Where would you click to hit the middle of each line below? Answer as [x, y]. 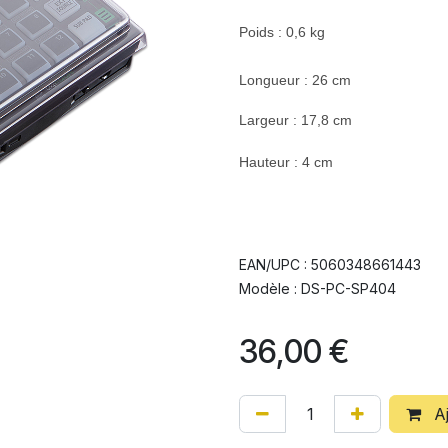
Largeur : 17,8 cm [295, 120]
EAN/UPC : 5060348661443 [330, 264]
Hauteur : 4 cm [286, 162]
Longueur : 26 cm [295, 80]
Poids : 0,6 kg [282, 32]
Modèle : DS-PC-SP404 [317, 288]
